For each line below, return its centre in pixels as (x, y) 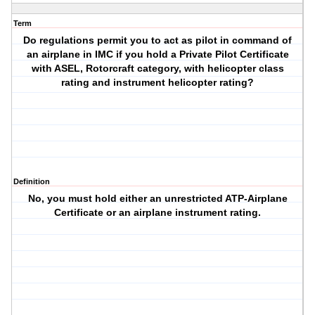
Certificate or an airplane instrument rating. (158, 213)
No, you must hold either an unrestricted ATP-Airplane (157, 199)
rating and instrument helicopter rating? (158, 83)
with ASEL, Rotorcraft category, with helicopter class (157, 69)
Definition (32, 182)
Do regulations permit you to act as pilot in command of (158, 40)
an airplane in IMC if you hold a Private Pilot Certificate (157, 54)
